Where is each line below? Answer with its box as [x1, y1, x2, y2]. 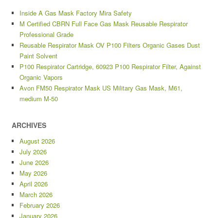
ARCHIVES [12, 120, 46, 130]
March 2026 [19, 190, 53, 199]
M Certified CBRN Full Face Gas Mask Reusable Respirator [19, 19, 188, 28]
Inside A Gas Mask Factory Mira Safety [19, 8, 132, 18]
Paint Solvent [19, 51, 57, 60]
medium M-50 [19, 94, 58, 103]
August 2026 [19, 136, 55, 145]
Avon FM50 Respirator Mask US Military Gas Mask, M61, [19, 83, 182, 92]
